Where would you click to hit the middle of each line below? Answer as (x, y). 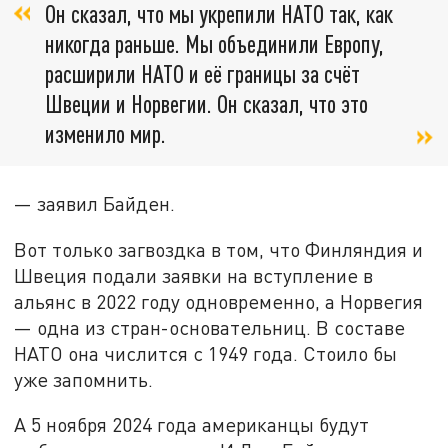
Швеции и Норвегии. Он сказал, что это (206, 103)
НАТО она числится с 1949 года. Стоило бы (206, 353)
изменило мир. (105, 133)
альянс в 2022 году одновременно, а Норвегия (219, 301)
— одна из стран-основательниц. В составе (210, 327)
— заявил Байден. (95, 204)
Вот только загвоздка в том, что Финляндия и (219, 249)
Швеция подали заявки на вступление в (194, 275)
